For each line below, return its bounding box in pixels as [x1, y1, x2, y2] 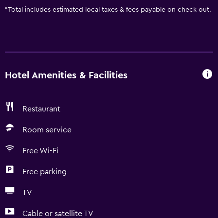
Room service [22, 126, 72, 134]
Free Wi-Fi [22, 147, 58, 155]
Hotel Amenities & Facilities [5, 70, 127, 80]
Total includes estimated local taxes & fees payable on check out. [8, 6, 211, 13]
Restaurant [22, 105, 60, 113]
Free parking [22, 168, 67, 176]
